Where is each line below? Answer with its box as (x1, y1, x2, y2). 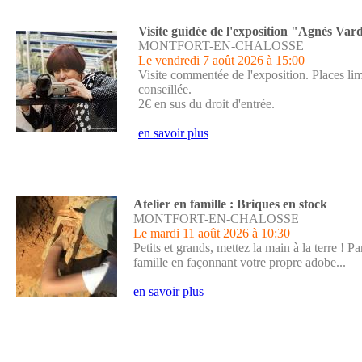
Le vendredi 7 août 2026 (138, 53, 263, 67)
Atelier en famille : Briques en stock (133, 197, 327, 211)
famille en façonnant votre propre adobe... (133, 255, 346, 269)
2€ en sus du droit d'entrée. (138, 97, 275, 111)
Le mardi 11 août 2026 (133, 226, 249, 240)
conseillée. (138, 82, 192, 96)
